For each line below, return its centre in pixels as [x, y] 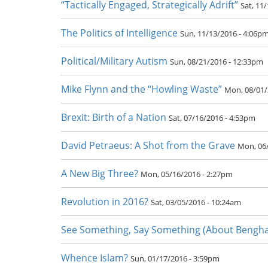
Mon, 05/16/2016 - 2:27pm [187, 174]
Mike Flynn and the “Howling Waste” [141, 89]
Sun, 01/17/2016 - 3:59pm [175, 258]
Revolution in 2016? [105, 202]
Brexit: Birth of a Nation [114, 117]
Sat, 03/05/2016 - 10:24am [196, 202]
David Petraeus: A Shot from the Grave [148, 145]
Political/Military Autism [114, 61]
